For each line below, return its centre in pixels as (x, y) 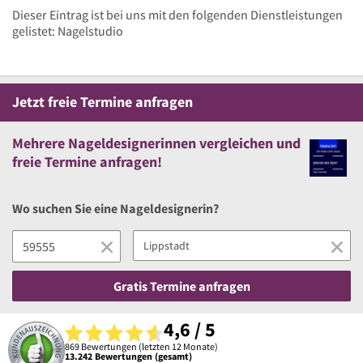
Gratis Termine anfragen (181, 286)
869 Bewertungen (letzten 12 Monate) (141, 346)
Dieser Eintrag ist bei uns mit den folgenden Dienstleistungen (177, 15)
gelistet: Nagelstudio (68, 31)
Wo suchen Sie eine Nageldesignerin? (115, 209)
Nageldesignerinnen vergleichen (169, 143)
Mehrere (38, 143)
